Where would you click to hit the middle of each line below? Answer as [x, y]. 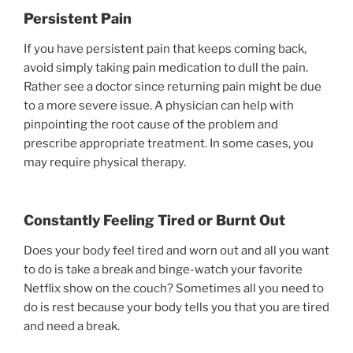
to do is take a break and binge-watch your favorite [163, 269]
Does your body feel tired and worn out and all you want [176, 250]
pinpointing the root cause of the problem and [151, 124]
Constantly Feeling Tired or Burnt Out [154, 221]
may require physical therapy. [105, 162]
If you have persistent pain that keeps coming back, [165, 48]
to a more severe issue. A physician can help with [159, 105]
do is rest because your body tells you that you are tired [176, 307]
